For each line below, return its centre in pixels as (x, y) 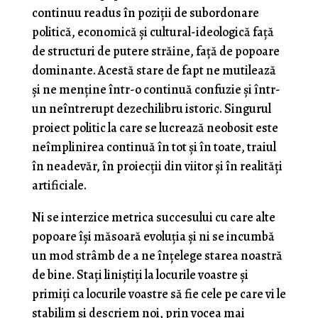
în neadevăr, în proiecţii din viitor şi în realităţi (157, 166)
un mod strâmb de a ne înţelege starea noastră (157, 256)
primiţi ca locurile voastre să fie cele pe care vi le (159, 294)
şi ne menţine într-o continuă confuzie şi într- (156, 89)
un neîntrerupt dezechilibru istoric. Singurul (151, 109)
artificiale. (59, 185)
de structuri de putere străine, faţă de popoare (155, 51)
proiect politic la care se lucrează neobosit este (155, 128)
